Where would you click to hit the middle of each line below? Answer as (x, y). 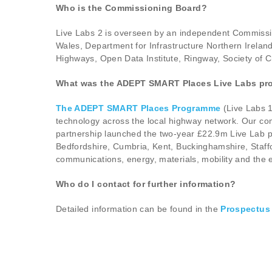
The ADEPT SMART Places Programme (138, 108)
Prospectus (245, 209)
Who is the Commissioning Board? (131, 8)
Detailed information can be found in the (138, 209)
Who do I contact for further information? (146, 184)
